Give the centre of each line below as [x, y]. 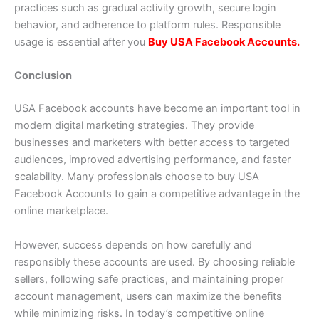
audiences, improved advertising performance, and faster [152, 160]
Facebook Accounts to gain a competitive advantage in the [157, 194]
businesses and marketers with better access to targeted [152, 143]
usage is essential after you [81, 42]
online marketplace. [61, 211]
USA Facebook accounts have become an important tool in [157, 109]
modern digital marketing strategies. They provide [134, 126]
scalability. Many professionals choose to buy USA [137, 177]
